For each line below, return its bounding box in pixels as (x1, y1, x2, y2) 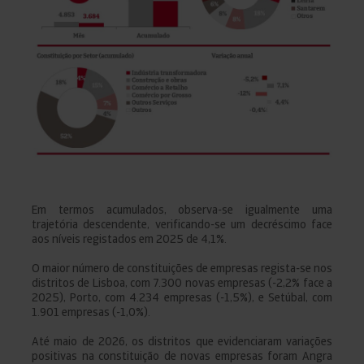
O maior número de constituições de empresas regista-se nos (32, 260, 332, 275)
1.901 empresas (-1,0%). (32, 304, 150, 319)
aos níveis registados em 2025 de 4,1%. (32, 231, 227, 246)
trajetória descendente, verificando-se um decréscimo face (32, 216, 332, 232)
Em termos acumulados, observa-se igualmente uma (32, 201, 332, 217)
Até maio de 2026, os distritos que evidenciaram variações (32, 333, 332, 349)
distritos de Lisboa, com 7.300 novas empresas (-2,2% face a (32, 275, 332, 290)
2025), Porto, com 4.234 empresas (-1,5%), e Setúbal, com (32, 289, 332, 305)
